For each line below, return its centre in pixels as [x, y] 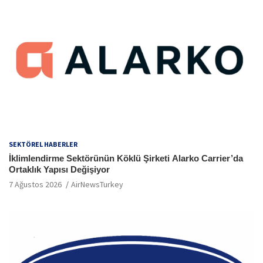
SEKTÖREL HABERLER [43, 144]
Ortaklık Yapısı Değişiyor [59, 169]
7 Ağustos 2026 [35, 184]
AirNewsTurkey [97, 184]
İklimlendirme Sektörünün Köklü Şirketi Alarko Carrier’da [126, 158]
